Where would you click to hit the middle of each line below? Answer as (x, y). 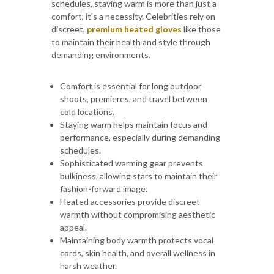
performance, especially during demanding (140, 137)
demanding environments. (101, 54)
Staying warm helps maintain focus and (134, 124)
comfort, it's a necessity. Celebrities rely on (133, 16)
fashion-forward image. (104, 188)
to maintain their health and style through (131, 42)
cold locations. (87, 111)
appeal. (73, 227)
